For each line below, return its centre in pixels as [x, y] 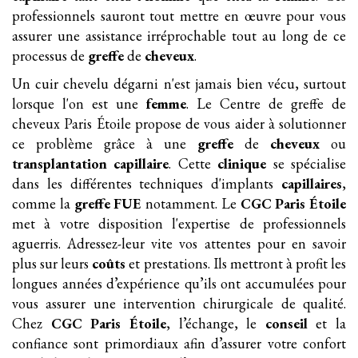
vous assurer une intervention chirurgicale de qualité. [179, 303]
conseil [286, 323]
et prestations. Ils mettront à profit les [236, 263]
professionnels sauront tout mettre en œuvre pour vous [179, 16]
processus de [50, 56]
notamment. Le [191, 203]
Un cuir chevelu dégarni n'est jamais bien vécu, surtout [179, 84]
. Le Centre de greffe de [266, 103]
